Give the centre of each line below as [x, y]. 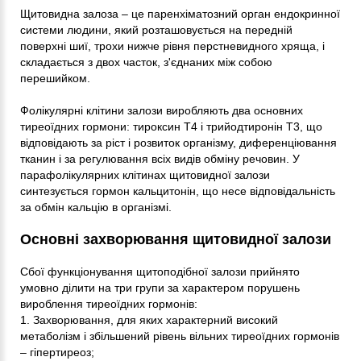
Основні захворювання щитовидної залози [176, 239]
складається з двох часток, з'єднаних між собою [146, 62]
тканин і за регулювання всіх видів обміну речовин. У [160, 158]
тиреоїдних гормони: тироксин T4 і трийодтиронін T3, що [171, 126]
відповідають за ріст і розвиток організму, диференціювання [178, 142]
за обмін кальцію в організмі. [96, 207]
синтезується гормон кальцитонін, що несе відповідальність [178, 191]
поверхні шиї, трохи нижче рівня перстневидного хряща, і [172, 46]
